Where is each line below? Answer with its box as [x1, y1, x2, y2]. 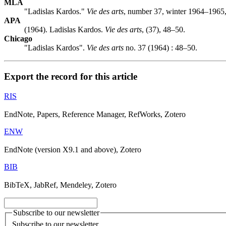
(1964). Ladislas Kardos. [24, 25, 105, 34]
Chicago [4, 34, 32, 43]
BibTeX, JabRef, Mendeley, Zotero [4, 180, 117, 189]
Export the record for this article [4, 71, 137, 82]
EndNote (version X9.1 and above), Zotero [4, 145, 141, 154]
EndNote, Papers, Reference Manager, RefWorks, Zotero [4, 109, 186, 119]
